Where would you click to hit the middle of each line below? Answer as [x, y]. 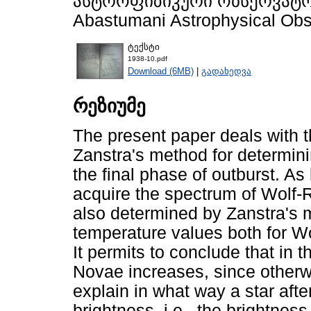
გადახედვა [226, 71]
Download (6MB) [161, 71]
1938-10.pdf [148, 58]
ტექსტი [144, 47]
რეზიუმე [109, 107]
